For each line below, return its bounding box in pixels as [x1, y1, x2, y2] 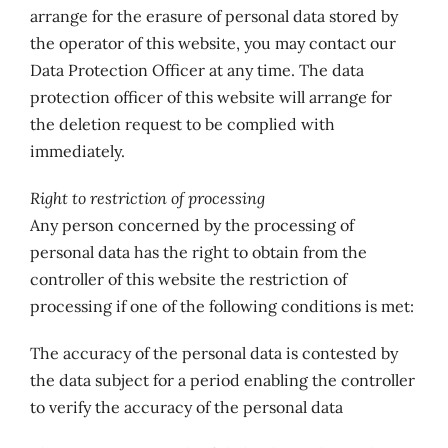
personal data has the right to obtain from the [29, 242, 367, 262]
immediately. [29, 141, 125, 161]
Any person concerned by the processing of [29, 215, 354, 235]
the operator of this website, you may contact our [29, 33, 396, 53]
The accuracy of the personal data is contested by [29, 343, 398, 363]
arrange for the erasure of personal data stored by [29, 6, 398, 26]
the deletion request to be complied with [29, 114, 335, 134]
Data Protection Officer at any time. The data [29, 60, 364, 80]
